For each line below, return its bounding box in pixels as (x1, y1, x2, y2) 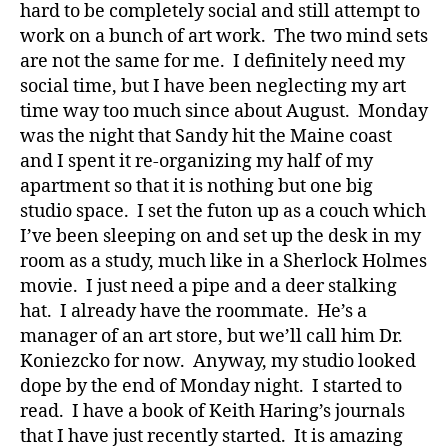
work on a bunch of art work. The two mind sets (20, 24, 428, 48)
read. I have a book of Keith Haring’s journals (20, 399, 405, 423)
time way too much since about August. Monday (20, 99, 428, 123)
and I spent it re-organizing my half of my (20, 149, 373, 173)
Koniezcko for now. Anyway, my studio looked (20, 349, 416, 373)
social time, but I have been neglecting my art (20, 74, 406, 98)
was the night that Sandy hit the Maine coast (20, 124, 392, 148)
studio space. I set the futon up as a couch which (20, 199, 426, 223)
